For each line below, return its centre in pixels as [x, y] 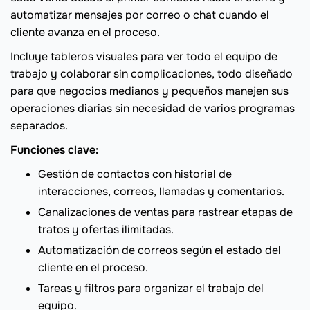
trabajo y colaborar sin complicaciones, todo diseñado [152, 74]
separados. [39, 126]
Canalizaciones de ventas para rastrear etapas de [165, 212]
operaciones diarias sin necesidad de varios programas [153, 109]
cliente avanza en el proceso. [85, 33]
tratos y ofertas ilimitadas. [106, 230]
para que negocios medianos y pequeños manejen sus [149, 91]
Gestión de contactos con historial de [135, 174]
